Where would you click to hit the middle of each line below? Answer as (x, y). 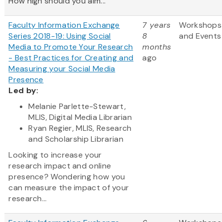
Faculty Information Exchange (64, 25)
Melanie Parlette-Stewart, (77, 107)
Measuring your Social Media (62, 69)
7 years (157, 25)
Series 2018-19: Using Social (60, 36)
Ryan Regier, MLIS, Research (80, 128)
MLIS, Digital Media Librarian (80, 117)
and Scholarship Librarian (76, 139)
